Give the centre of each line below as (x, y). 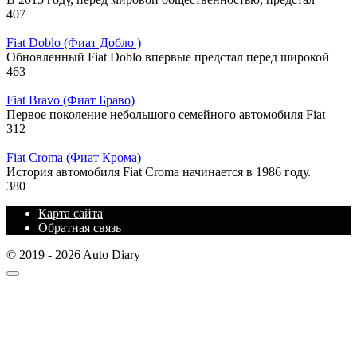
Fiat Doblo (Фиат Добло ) (74, 42)
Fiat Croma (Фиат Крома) (74, 157)
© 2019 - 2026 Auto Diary (73, 254)
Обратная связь (80, 227)
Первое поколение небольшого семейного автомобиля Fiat (166, 114)
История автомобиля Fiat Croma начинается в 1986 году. (159, 171)
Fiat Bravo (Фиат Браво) (71, 100)
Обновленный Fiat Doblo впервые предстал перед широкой (168, 57)
